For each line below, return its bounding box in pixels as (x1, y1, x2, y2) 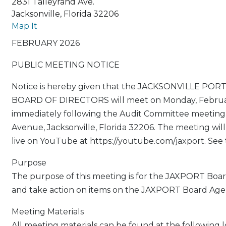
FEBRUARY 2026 (11, 38, 80, 48)
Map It (11, 21, 37, 31)
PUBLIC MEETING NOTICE (11, 60, 120, 70)
